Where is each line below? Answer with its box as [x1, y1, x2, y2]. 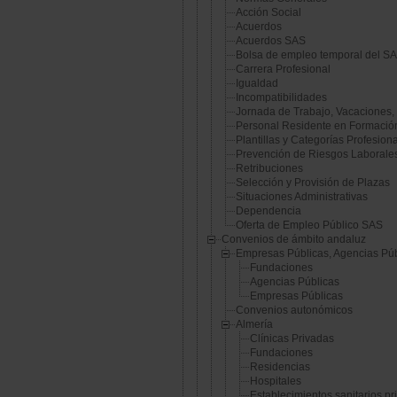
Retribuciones [236, 162, 303, 175]
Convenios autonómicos [236, 304, 353, 317]
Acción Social [236, 6, 301, 19]
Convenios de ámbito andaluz [222, 233, 366, 246]
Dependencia [236, 205, 301, 218]
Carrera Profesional [236, 63, 331, 76]
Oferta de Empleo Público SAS [236, 219, 383, 232]
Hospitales [250, 375, 301, 388]
